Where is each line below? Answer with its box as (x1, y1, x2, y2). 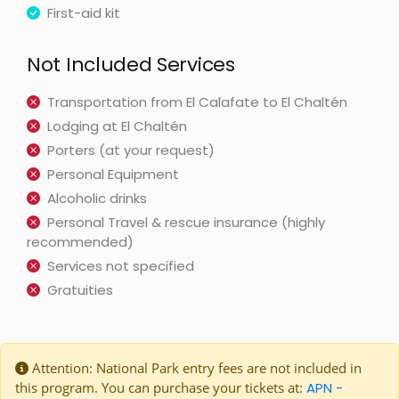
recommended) (27, 232, 134, 251)
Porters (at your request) (47, 141, 215, 159)
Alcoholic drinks (47, 189, 147, 208)
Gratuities (47, 281, 113, 299)
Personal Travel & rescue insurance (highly (47, 213, 325, 232)
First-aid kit (47, 4, 120, 22)
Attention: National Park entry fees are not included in (28, 359, 362, 377)
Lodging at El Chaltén (47, 117, 187, 135)
